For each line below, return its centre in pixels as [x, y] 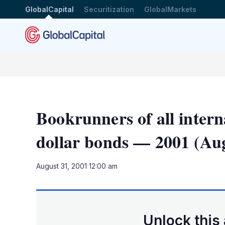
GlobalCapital [49, 9]
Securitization [109, 9]
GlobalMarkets [170, 9]
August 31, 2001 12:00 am [77, 166]
